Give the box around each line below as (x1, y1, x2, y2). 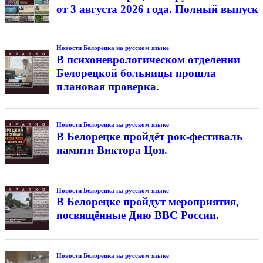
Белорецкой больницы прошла (56, 66, 216, 79)
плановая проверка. (56, 80, 159, 93)
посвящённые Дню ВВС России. (56, 209, 219, 222)
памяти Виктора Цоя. (56, 144, 167, 157)
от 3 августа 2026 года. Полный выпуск (56, 3, 258, 16)
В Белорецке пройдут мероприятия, (56, 195, 239, 208)
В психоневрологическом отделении (56, 53, 240, 66)
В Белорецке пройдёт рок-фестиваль (56, 130, 242, 143)
